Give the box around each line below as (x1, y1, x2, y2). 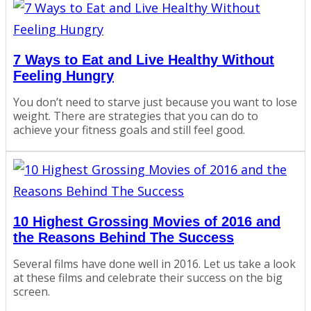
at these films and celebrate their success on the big (13, 270, 283, 286)
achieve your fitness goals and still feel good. (13, 122, 245, 138)
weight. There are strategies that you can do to (13, 108, 258, 124)
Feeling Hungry (13, 67, 114, 83)
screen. (13, 284, 50, 300)
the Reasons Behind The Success (13, 229, 234, 245)
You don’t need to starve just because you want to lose (13, 94, 297, 110)
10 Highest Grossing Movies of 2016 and (13, 213, 280, 229)
